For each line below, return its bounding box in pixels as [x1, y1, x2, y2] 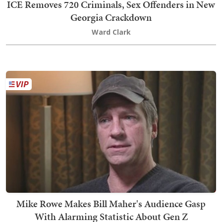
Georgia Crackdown [70, 10, 152, 25]
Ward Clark [91, 27, 131, 37]
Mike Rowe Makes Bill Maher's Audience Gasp [16, 197, 206, 211]
